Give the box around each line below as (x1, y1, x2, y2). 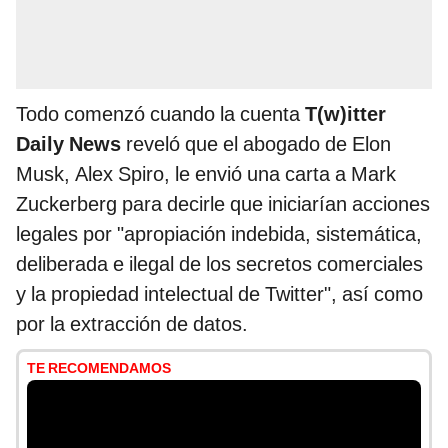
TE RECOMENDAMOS (27, 360, 171, 377)
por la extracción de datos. (16, 312, 248, 337)
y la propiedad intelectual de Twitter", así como (16, 282, 423, 307)
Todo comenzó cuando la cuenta (16, 102, 305, 127)
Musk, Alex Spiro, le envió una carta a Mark (16, 162, 396, 187)
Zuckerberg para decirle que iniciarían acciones (16, 192, 430, 217)
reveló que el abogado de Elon (121, 132, 391, 157)
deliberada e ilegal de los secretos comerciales (16, 252, 423, 277)
